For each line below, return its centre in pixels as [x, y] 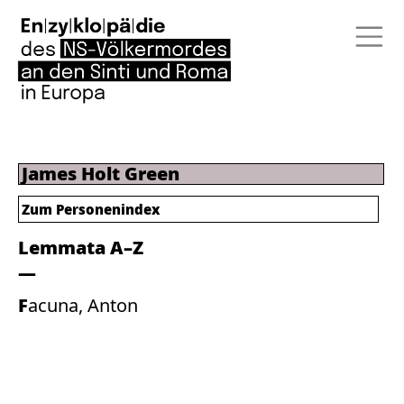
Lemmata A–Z [81, 248]
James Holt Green [101, 174]
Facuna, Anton [83, 305]
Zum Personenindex [91, 209]
